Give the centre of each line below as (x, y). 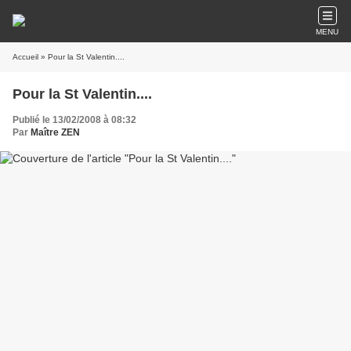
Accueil (25, 57)
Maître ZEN (55, 132)
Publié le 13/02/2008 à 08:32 (74, 120)
